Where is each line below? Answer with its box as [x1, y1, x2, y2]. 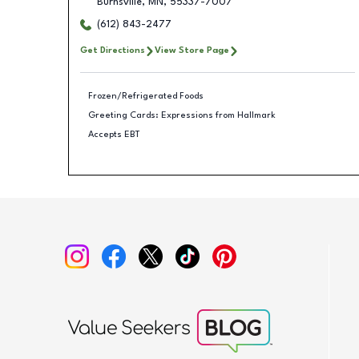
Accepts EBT [88, 129, 140, 139]
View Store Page [154, 46, 229, 55]
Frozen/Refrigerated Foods [88, 91, 204, 101]
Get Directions [79, 46, 145, 55]
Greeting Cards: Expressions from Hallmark [88, 110, 276, 120]
